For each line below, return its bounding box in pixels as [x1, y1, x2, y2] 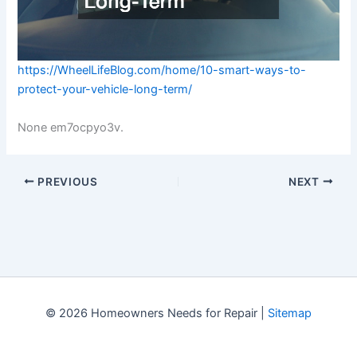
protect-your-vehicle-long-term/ [18, 82, 193, 97]
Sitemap [268, 306, 312, 320]
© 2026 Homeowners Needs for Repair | [45, 306, 268, 320]
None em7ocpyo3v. [18, 120, 124, 135]
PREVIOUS [34, 175, 98, 188]
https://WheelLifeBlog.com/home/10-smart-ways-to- [18, 63, 307, 78]
